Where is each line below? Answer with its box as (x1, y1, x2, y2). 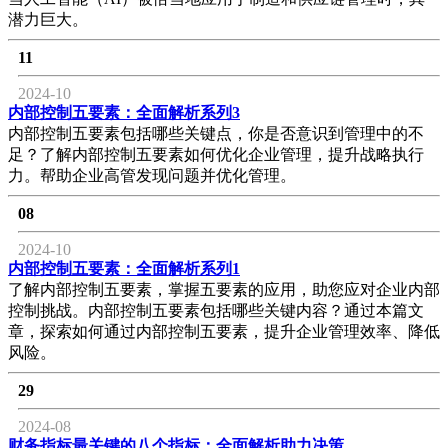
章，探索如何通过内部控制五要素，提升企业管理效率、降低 (8, 322, 440, 340)
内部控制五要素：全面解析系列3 (8, 103, 240, 121)
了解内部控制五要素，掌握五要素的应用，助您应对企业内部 (8, 280, 440, 298)
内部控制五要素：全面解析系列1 (8, 259, 240, 277)
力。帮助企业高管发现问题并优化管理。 (8, 166, 296, 184)
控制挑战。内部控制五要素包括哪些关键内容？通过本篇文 (8, 301, 424, 319)
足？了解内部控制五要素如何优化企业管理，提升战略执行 (8, 145, 424, 163)
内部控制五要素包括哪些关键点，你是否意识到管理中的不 (8, 124, 424, 142)
